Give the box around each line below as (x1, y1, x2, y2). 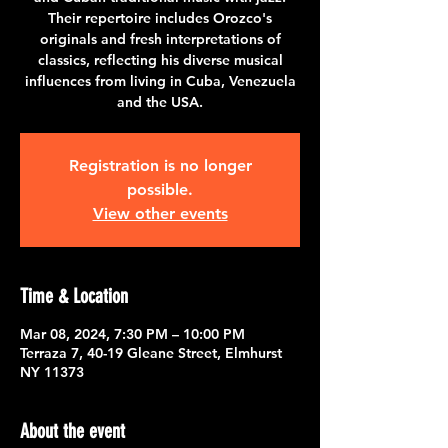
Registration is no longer (68, 155, 252, 175)
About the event (20, 418, 125, 443)
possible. (127, 179, 193, 199)
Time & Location (20, 283, 128, 308)
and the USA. (117, 92, 203, 111)
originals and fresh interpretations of (39, 29, 281, 48)
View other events (92, 203, 228, 223)
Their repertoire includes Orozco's (48, 8, 272, 27)
